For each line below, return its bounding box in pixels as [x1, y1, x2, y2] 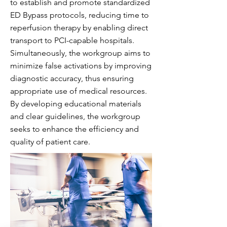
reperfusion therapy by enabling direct [10, 22, 148, 32]
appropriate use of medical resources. [10, 86, 147, 96]
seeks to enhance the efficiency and [10, 124, 139, 134]
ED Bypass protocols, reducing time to [10, 10, 149, 20]
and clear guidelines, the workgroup [10, 111, 140, 121]
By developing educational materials [10, 98, 141, 108]
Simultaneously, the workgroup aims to [10, 48, 150, 58]
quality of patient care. [10, 136, 90, 146]
